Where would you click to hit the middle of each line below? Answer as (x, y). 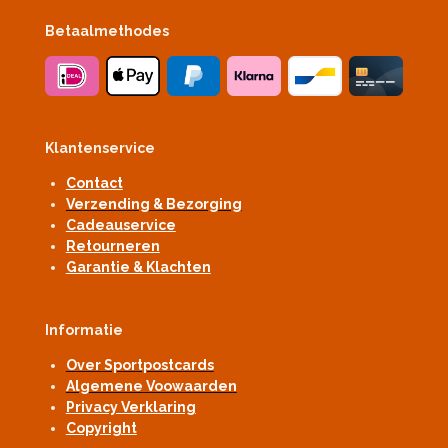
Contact (94, 183)
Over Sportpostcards (139, 365)
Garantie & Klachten (138, 267)
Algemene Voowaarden (151, 386)
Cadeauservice (120, 225)
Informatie (83, 330)
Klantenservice (99, 148)
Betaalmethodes (106, 30)
